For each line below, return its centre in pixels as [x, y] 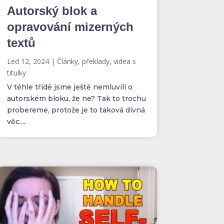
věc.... [16, 122]
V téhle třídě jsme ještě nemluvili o [69, 87]
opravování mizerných [70, 27]
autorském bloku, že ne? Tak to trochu [76, 99]
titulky [16, 73]
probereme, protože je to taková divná [76, 110]
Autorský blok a [52, 11]
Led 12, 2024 [28, 61]
